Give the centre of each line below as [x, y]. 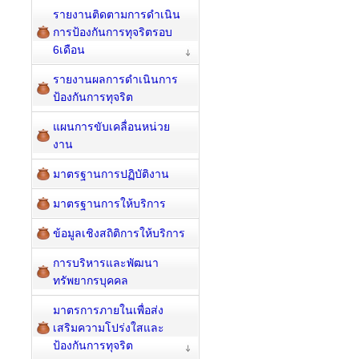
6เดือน [69, 50]
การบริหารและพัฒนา [106, 263]
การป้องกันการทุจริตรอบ [113, 32]
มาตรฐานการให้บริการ [109, 204]
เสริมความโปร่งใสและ [109, 328]
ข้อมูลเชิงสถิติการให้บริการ [119, 233]
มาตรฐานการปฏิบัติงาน [111, 174]
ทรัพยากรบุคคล [91, 280]
